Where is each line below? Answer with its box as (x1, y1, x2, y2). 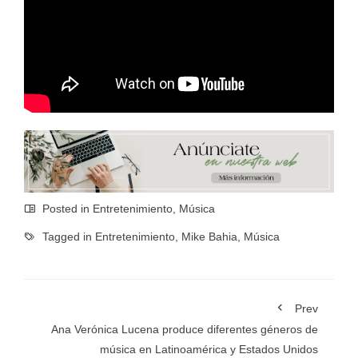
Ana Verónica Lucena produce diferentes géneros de (51, 323, 318, 336)
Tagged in (39, 230, 95, 244)
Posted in (39, 202, 93, 216)
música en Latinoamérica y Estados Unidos (100, 343, 318, 356)
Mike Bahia (181, 230, 237, 244)
